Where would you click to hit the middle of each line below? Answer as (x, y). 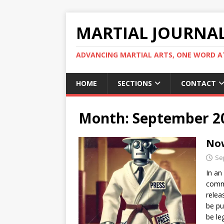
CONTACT (198, 83)
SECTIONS (135, 83)
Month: (105, 118)
